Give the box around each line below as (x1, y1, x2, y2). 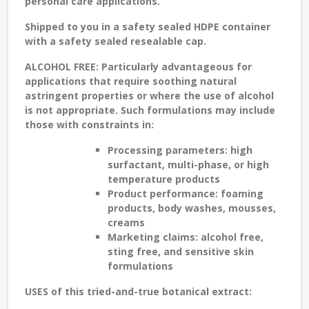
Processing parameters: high (108, 143, 252, 157)
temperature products (108, 172, 220, 186)
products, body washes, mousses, (108, 201, 276, 215)
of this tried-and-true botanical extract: (48, 285, 252, 299)
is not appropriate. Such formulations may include (25, 103, 275, 117)
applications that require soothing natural (25, 74, 237, 88)
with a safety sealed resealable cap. (25, 34, 206, 48)
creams (108, 216, 145, 230)
